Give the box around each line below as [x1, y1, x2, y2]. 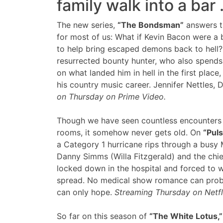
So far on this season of [57, 211, 149, 222]
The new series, [57, 20, 117, 30]
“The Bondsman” [117, 20, 184, 30]
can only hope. [57, 187, 114, 198]
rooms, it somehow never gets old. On [57, 127, 203, 138]
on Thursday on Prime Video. [57, 92, 166, 102]
